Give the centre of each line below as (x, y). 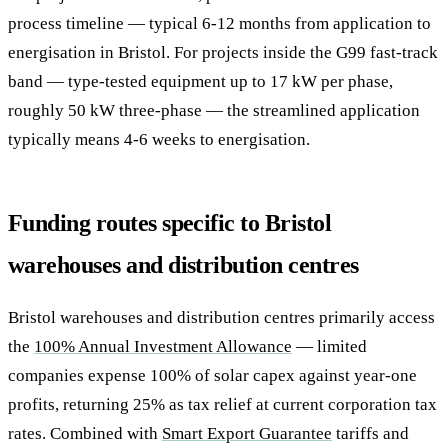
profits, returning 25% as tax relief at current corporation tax (222, 404)
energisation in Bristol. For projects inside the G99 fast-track (223, 52)
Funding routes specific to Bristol (170, 222)
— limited (329, 346)
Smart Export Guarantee (247, 433)
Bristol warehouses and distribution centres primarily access (221, 317)
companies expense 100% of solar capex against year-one (212, 375)
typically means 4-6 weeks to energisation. (159, 139)
